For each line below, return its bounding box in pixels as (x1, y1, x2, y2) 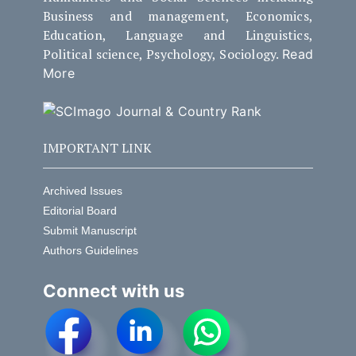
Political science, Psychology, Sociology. (42, 44, 283, 63)
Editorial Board (42, 204, 117, 218)
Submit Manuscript (42, 224, 137, 238)
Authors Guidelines (42, 244, 138, 257)
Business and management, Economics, (42, 6, 314, 25)
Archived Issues (42, 184, 122, 198)
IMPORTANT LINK (42, 139, 152, 157)
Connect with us (42, 281, 184, 302)
